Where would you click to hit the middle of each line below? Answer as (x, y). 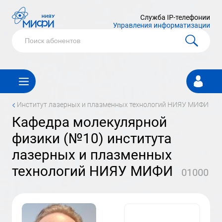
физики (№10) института (92, 139)
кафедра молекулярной (16, 122)
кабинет (202, 85)
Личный (201, 75)
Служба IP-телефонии (175, 17)
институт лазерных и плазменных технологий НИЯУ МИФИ (115, 105)
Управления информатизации (162, 25)
